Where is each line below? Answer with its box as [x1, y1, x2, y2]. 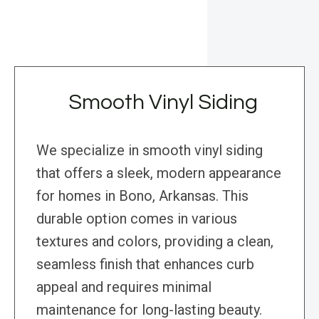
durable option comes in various [36, 210, 237, 228]
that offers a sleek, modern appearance [36, 164, 281, 182]
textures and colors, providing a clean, [36, 233, 273, 251]
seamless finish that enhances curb [36, 256, 254, 273]
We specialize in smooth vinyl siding [36, 142, 263, 159]
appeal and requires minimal [36, 278, 211, 296]
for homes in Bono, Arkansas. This [36, 187, 249, 205]
